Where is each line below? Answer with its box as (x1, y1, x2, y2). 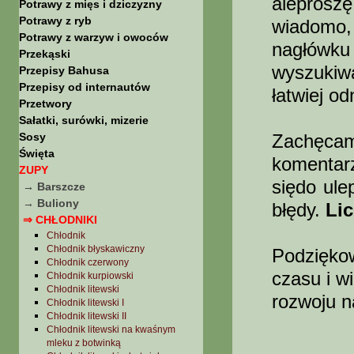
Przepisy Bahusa (19, 64, 109, 77)
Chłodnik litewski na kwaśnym (47, 324, 175, 335)
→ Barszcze (23, 180, 85, 193)
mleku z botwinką (47, 337, 121, 348)
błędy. (272, 199, 326, 220)
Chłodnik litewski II (47, 311, 126, 322)
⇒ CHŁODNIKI (23, 213, 97, 226)
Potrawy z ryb (19, 14, 92, 27)
